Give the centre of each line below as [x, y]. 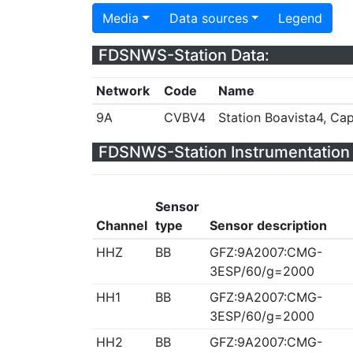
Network [123, 91]
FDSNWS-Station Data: [184, 55]
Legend [301, 18]
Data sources [208, 18]
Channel [121, 225]
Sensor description [268, 225]
